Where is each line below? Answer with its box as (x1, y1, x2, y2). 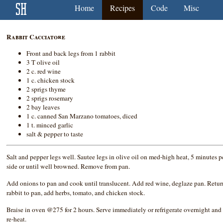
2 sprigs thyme (26, 84, 66, 94)
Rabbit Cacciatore (6, 32, 66, 42)
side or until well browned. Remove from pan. (6, 162, 130, 171)
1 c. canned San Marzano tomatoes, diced (26, 111, 138, 120)
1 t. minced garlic (26, 120, 74, 129)
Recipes (110, 2, 135, 13)
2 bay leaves (26, 102, 60, 111)
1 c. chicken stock (26, 75, 75, 85)
